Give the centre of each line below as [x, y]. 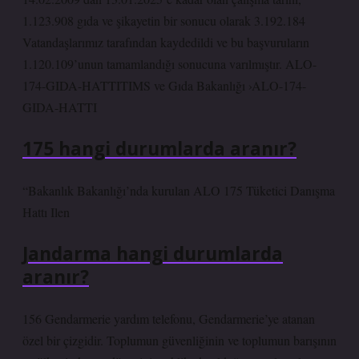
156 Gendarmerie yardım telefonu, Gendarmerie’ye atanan [169, 319]
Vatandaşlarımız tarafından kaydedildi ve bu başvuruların [166, 42]
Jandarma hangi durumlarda [153, 254]
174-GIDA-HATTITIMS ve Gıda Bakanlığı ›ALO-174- [164, 85]
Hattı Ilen [46, 212]
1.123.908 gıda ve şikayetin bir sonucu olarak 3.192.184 [164, 20]
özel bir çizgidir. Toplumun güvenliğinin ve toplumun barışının [179, 340]
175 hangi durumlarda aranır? [159, 149]
